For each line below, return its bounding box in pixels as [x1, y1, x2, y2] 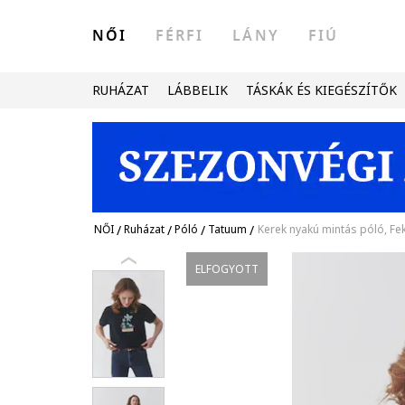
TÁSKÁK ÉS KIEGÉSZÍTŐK [246, 81, 397, 99]
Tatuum [208, 221, 247, 237]
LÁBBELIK [167, 81, 228, 99]
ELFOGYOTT [195, 261, 259, 277]
